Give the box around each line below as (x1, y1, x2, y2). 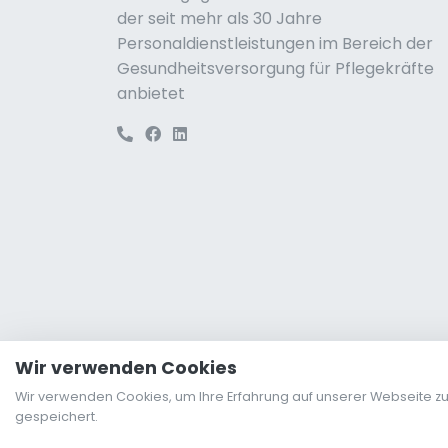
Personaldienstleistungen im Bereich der (117, 32, 433, 56)
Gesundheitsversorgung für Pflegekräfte (117, 57, 434, 81)
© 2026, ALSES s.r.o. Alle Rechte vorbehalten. (117, 406, 422, 427)
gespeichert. (15, 408, 98, 425)
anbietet (117, 82, 185, 106)
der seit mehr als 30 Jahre (117, 7, 322, 31)
